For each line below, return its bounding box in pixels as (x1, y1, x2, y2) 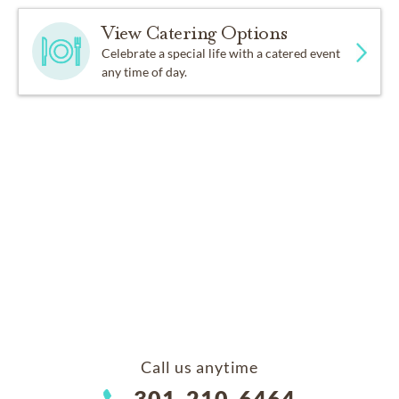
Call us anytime (140, 356, 259, 377)
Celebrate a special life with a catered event (102, 45, 341, 61)
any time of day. (102, 63, 188, 79)
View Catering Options (102, 20, 288, 45)
